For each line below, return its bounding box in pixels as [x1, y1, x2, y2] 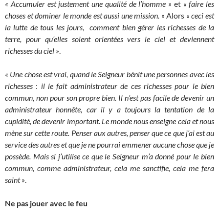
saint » [5, 175, 25, 185]
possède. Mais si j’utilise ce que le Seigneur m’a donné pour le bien [5, 152, 214, 161]
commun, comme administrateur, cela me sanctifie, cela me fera [5, 163, 214, 173]
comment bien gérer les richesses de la [87, 22, 215, 32]
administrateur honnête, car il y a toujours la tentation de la [5, 105, 214, 114]
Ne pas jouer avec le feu [5, 198, 88, 208]
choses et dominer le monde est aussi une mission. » [5, 11, 165, 21]
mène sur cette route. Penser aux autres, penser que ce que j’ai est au [5, 128, 214, 138]
